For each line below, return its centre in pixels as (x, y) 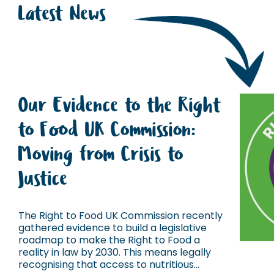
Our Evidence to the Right (120, 106)
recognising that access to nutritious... (109, 265)
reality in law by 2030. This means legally (115, 252)
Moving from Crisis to (101, 154)
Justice (43, 179)
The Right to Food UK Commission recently (120, 216)
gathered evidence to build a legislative (113, 228)
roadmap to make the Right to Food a (109, 240)
